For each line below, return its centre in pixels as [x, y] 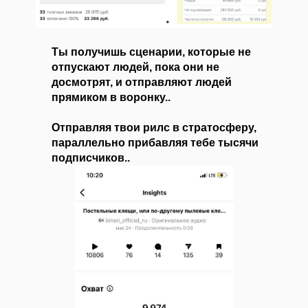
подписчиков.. [91, 158]
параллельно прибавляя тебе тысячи [155, 143]
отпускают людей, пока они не [135, 67]
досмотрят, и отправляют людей [142, 82]
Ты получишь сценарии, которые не [151, 52]
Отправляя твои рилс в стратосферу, [154, 128]
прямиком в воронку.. [111, 97]
